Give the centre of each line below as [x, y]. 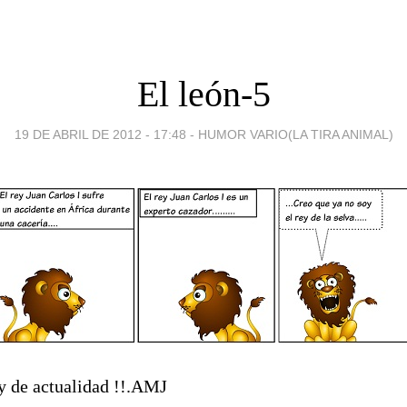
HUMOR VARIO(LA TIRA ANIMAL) [295, 134]
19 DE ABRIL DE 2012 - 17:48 [100, 134]
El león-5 [203, 94]
